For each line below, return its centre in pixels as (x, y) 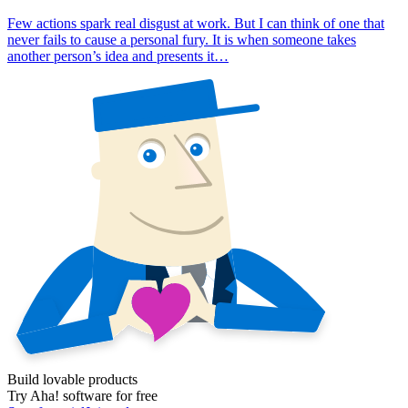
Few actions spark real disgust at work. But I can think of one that (196, 23)
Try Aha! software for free (82, 395)
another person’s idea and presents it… (118, 56)
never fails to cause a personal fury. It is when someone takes (182, 39)
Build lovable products (72, 379)
